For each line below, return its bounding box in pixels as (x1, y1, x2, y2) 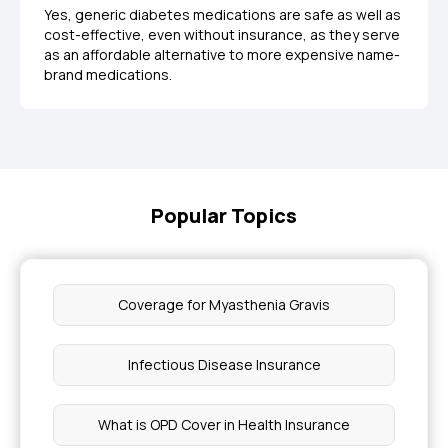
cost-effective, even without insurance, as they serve (44, 25, 400, 44)
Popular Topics (151, 202, 297, 229)
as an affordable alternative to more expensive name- (44, 45, 400, 64)
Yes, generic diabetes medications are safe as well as (44, 5, 401, 24)
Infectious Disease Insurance (127, 355, 321, 374)
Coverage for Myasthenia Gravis (118, 295, 330, 314)
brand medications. (44, 65, 172, 84)
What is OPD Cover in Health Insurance (98, 415, 350, 434)
